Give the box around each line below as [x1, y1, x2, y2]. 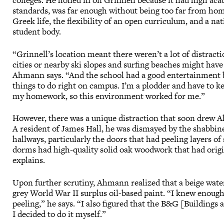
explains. [12, 154, 47, 166]
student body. [12, 25, 63, 38]
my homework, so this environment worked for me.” [12, 89, 207, 102]
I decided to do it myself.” [12, 207, 108, 220]
